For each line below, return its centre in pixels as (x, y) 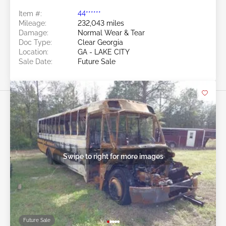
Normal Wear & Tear (111, 33)
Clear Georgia (100, 43)
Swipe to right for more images (113, 156)
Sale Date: (36, 62)
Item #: (30, 14)
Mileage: (33, 23)
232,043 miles (101, 23)
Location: (34, 52)
